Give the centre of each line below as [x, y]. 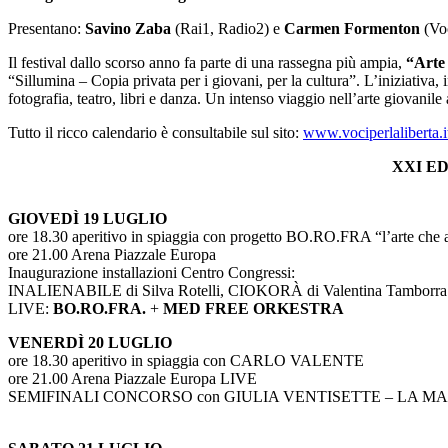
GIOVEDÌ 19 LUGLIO [87, 219]
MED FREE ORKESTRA [253, 309]
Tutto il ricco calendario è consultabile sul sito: [155, 133]
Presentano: [46, 29]
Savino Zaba [128, 29]
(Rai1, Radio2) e [227, 29]
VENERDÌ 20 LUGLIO [90, 343]
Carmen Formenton [352, 29]
